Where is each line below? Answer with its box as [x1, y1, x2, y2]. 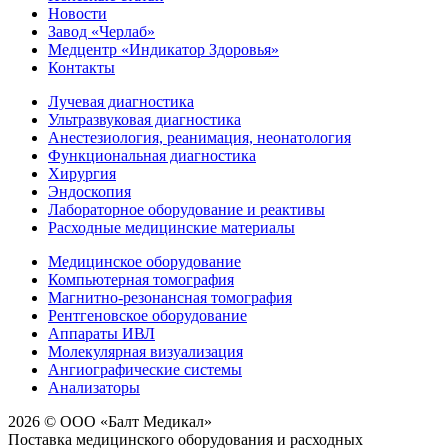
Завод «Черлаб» [48, 22, 155, 40]
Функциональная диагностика [48, 146, 256, 164]
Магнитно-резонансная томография [48, 288, 292, 306]
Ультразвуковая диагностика [48, 110, 241, 128]
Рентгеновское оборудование [48, 306, 247, 324]
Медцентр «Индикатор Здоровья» [48, 40, 279, 58]
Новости [48, 4, 107, 22]
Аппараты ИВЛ [48, 324, 155, 342]
